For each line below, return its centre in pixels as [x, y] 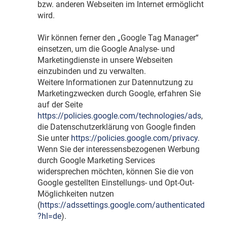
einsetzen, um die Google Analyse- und [106, 49]
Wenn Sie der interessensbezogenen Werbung [118, 149]
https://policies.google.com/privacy [134, 138]
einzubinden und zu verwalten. [91, 71]
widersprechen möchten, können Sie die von [115, 172]
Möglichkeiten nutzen [75, 194]
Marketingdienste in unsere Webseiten [105, 60]
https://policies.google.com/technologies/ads [119, 116]
